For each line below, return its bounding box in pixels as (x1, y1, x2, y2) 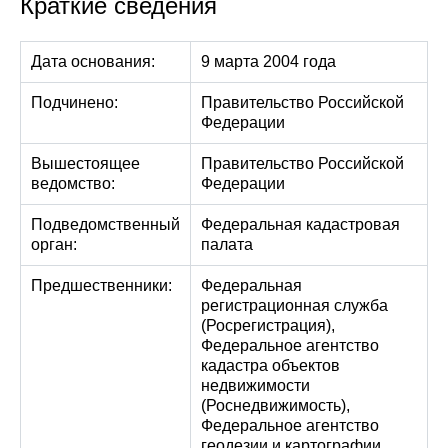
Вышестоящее (31, 155, 140, 172)
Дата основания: (31, 53, 155, 70)
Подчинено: (31, 94, 118, 111)
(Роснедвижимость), (201, 397, 350, 414)
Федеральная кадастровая (201, 216, 400, 233)
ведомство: (31, 175, 115, 192)
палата (201, 236, 253, 253)
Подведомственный (31, 216, 180, 233)
